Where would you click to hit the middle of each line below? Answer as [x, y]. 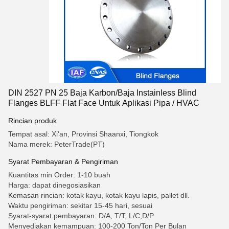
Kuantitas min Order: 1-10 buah [59, 175]
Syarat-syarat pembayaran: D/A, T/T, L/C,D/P [81, 216]
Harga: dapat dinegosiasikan [54, 185]
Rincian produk [32, 121]
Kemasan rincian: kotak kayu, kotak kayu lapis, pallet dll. [99, 195]
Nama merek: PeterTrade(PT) [56, 144]
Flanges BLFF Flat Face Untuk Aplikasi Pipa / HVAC [104, 103]
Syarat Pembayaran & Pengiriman [63, 162]
